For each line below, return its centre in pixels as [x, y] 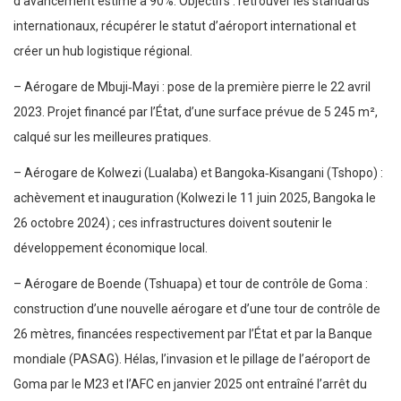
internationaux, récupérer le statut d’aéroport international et [185, 26]
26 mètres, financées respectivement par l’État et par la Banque [193, 334]
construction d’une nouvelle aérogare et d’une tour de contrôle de [197, 309]
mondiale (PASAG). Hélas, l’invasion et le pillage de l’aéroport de [192, 359]
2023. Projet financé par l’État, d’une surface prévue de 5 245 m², [196, 112]
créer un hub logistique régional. [103, 51]
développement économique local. [111, 248]
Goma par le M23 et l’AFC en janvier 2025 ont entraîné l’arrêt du [190, 384]
